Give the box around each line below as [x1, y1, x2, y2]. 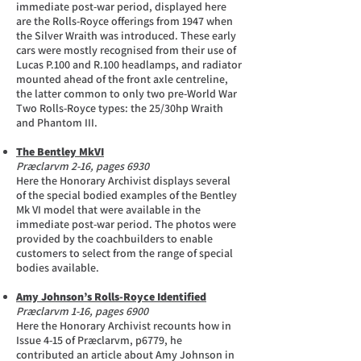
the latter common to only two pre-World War [16, 86, 237, 101]
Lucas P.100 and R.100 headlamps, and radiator [16, 57, 242, 72]
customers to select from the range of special [16, 246, 233, 260]
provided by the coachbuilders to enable [16, 231, 213, 246]
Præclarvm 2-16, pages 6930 [16, 159, 149, 173]
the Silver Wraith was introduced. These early [16, 28, 236, 43]
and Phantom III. [16, 115, 98, 130]
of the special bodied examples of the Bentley [16, 188, 237, 202]
